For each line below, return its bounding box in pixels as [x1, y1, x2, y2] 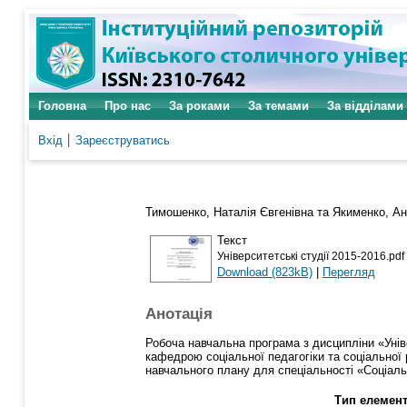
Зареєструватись [75, 134, 170, 147]
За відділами [327, 99, 403, 113]
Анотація [145, 305, 213, 323]
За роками [169, 99, 230, 113]
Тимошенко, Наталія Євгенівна [145, 204, 313, 219]
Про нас [104, 99, 151, 113]
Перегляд [323, 264, 375, 279]
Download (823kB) [217, 264, 313, 279]
